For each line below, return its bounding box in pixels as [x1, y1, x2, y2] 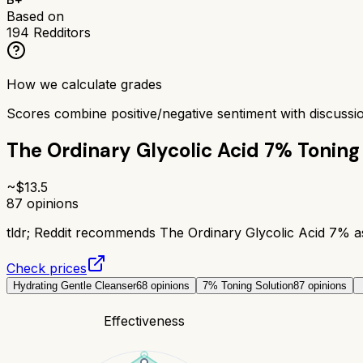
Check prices [6, 259, 87, 276]
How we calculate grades [6, 75, 162, 92]
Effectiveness [104, 312, 185, 329]
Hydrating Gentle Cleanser [13, 279, 136, 292]
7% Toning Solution [203, 279, 293, 292]
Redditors [29, 23, 91, 41]
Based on [6, 7, 64, 24]
